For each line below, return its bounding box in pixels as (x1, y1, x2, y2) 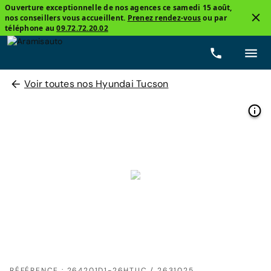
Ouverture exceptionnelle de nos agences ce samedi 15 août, (5, 2, 232, 13)
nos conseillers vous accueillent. (5, 13, 128, 23)
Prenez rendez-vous (127, 13, 201, 23)
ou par (201, 13, 227, 23)
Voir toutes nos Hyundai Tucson (24, 77, 169, 90)
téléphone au (5, 23, 57, 33)
